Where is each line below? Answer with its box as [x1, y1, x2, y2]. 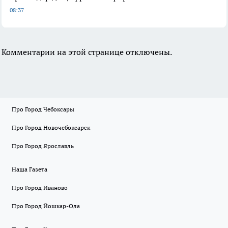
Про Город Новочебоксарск [12, 124, 90, 131]
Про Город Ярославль [12, 142, 74, 150]
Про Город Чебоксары [12, 105, 74, 113]
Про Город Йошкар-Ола [12, 202, 80, 210]
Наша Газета [12, 165, 47, 173]
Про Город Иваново [12, 184, 68, 191]
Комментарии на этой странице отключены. [2, 46, 172, 57]
